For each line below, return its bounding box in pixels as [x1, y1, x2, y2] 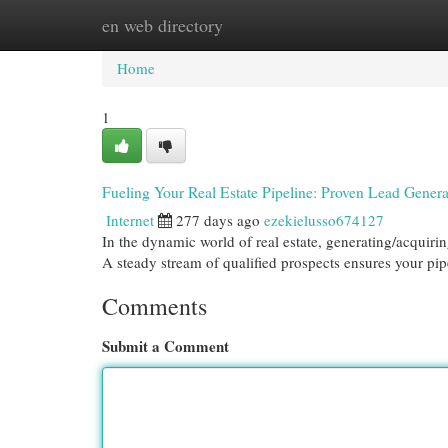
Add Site [339, 15, 393, 35]
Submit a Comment [102, 335, 229, 357]
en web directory [102, 13, 223, 37]
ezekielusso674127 [264, 210, 384, 230]
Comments [102, 290, 207, 322]
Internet [106, 210, 154, 230]
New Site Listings [200, 15, 309, 35]
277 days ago [176, 210, 260, 230]
